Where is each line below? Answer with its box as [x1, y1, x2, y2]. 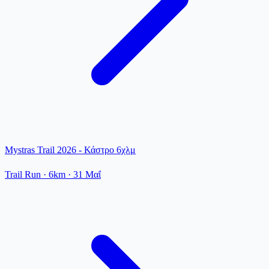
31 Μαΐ [73, 169, 101, 180]
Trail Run [5, 169, 41, 180]
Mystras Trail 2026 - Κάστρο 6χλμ [5, 145, 136, 155]
